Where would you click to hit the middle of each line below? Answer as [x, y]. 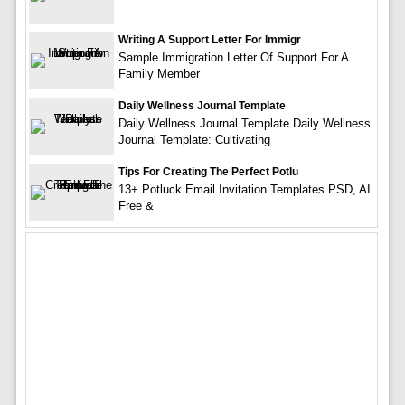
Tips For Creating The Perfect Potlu [208, 172]
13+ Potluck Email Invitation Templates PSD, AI [244, 190]
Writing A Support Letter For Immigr [209, 40]
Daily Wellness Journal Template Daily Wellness [244, 124]
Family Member [159, 74]
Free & [136, 206]
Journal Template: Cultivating [194, 140]
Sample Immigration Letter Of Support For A [233, 58]
